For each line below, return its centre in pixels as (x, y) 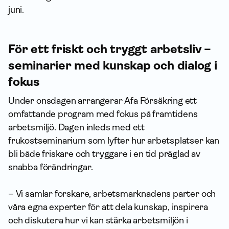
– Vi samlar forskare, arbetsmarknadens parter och (112, 193)
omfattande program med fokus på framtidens (103, 114)
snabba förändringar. (51, 167)
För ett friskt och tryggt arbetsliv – (110, 49)
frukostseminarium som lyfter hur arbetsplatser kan (114, 140)
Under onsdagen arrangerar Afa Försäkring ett (103, 100)
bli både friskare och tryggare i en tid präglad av (105, 154)
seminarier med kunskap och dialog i (113, 65)
